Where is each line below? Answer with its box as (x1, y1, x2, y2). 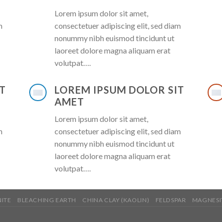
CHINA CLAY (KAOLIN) (82, 196, 150, 204)
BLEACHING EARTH (17, 196, 77, 204)
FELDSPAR (155, 196, 186, 204)
